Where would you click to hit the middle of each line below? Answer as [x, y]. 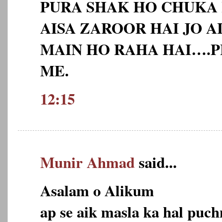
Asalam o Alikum [97, 190]
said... [156, 162]
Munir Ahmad [87, 162]
